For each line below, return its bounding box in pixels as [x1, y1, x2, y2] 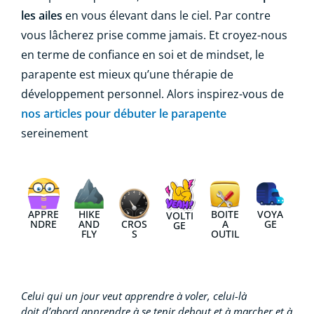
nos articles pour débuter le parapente [21, 106, 226, 121]
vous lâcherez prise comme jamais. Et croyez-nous [21, 27, 287, 43]
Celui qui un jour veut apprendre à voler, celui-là [21, 288, 247, 303]
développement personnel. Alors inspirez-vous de [21, 86, 284, 102]
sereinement [21, 125, 88, 141]
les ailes [21, 8, 62, 23]
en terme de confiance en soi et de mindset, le [21, 47, 264, 62]
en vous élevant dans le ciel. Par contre [62, 8, 271, 23]
